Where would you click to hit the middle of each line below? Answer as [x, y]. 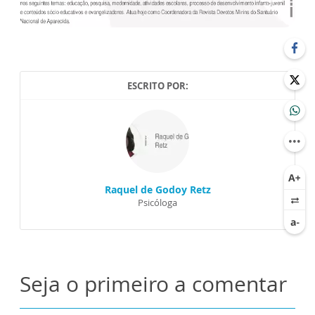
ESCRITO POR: [157, 86]
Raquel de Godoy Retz [157, 190]
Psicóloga [157, 203]
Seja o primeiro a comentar [153, 284]
